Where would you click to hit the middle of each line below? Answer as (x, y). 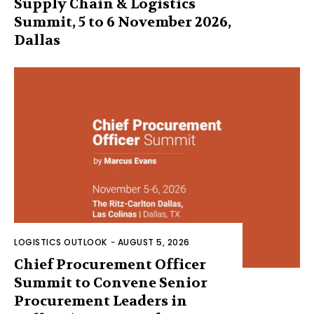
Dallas (37, 40)
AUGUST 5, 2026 (153, 242)
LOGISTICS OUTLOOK (61, 242)
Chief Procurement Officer (110, 264)
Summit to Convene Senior (111, 282)
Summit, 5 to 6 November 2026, (123, 22)
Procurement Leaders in (101, 301)
